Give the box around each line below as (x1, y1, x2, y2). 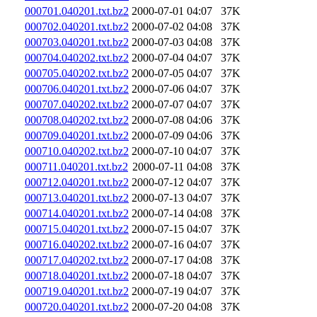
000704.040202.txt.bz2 (25, 51, 129, 64)
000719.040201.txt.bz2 (25, 284, 129, 297)
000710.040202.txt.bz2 (25, 144, 129, 157)
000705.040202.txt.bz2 (25, 67, 129, 79)
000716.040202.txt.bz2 (25, 238, 129, 250)
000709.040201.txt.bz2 (25, 129, 129, 142)
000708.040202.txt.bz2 (25, 113, 129, 126)
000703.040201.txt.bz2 (25, 35, 129, 48)
